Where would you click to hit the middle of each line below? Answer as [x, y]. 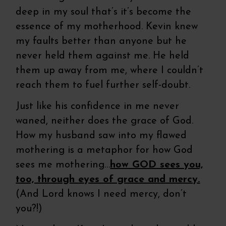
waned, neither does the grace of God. [105, 121]
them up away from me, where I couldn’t [110, 70]
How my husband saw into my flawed [101, 135]
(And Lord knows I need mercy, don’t [101, 194]
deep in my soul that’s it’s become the [104, 12]
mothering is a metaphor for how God [104, 150]
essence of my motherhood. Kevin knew [107, 26]
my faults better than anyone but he [101, 41]
